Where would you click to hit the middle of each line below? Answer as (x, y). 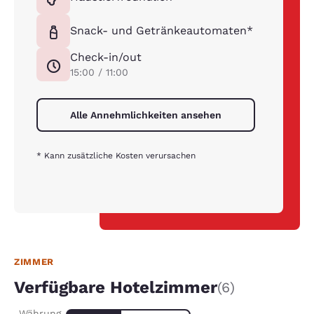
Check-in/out (106, 57)
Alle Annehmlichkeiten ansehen (146, 115)
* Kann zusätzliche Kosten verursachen (116, 156)
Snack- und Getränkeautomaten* (162, 31)
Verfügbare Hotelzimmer (116, 288)
